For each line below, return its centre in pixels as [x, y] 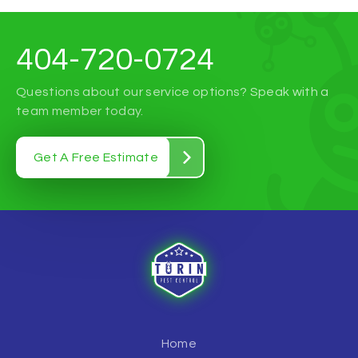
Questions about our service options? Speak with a [173, 92]
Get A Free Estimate [96, 157]
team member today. [80, 111]
